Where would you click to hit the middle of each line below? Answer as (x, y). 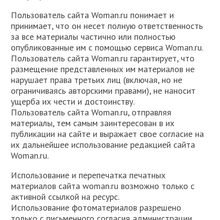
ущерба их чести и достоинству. (73, 102)
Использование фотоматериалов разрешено (96, 208)
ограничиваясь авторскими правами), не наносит (103, 91)
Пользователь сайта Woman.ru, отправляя (91, 112)
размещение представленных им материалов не (103, 69)
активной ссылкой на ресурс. (65, 197)
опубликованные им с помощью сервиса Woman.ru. (107, 48)
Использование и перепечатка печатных (88, 175)
